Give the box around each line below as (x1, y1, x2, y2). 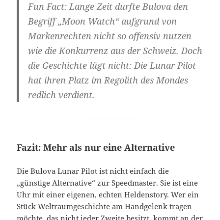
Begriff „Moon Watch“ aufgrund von (27, 15, 177, 27)
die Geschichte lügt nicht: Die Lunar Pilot (27, 59, 196, 72)
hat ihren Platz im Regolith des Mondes (27, 74, 188, 86)
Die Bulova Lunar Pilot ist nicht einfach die (17, 165, 169, 176)
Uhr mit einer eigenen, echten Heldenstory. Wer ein (17, 189, 199, 199)
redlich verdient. (27, 89, 95, 101)
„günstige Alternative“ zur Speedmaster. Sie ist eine (17, 177, 198, 188)
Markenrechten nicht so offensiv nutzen (27, 30, 192, 42)
